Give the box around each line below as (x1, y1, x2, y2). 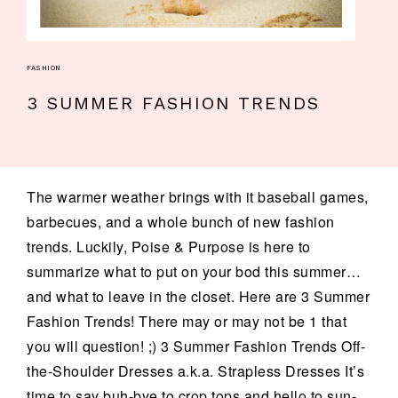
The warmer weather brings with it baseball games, (27, 186, 369, 207)
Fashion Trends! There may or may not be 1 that (27, 310, 346, 331)
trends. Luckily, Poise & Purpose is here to (27, 235, 311, 257)
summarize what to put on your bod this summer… (27, 260, 361, 282)
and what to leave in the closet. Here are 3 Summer (27, 285, 370, 306)
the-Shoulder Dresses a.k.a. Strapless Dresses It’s (27, 360, 364, 381)
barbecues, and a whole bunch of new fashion (27, 211, 335, 232)
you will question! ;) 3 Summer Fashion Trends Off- (27, 335, 365, 356)
